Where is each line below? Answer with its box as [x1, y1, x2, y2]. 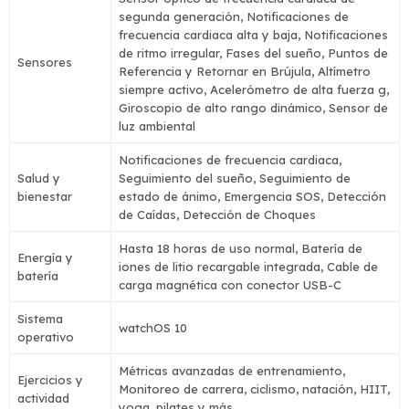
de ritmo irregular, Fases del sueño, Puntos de [119, 46, 388, 60]
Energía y [17, 250, 73, 265]
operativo [17, 330, 74, 344]
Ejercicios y [17, 372, 83, 387]
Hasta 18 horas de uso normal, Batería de [119, 241, 362, 256]
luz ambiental [119, 119, 195, 133]
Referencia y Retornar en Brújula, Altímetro [119, 64, 371, 79]
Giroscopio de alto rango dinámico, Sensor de [119, 100, 388, 115]
